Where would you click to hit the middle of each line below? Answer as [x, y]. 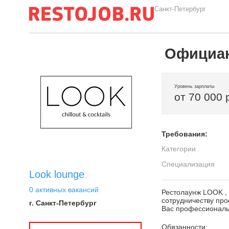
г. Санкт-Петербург [63, 203]
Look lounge [57, 174]
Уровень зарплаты [194, 86]
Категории [179, 149]
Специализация [188, 164]
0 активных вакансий [64, 190]
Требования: [185, 134]
